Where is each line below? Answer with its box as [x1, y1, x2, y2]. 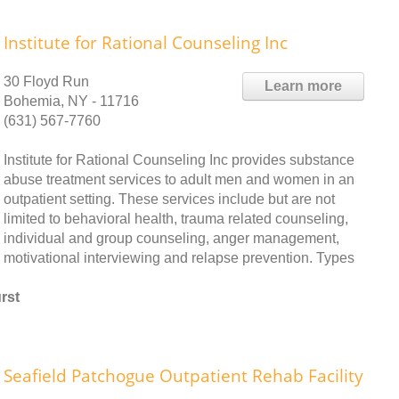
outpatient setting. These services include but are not [4, 191, 335, 207]
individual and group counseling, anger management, [4, 230, 339, 246]
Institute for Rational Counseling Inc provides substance [4, 151, 354, 167]
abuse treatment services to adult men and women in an [4, 171, 354, 187]
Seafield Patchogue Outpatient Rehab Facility [4, 363, 363, 387]
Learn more [265, 77, 342, 94]
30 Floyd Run [4, 73, 89, 89]
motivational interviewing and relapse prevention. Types [4, 249, 354, 265]
